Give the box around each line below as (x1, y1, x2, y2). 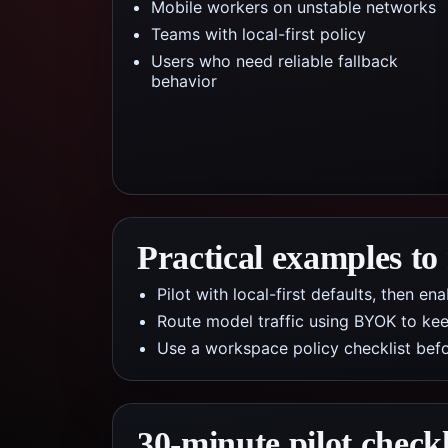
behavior (151, 71, 217, 91)
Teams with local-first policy (151, 24, 366, 44)
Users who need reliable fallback (151, 51, 398, 71)
